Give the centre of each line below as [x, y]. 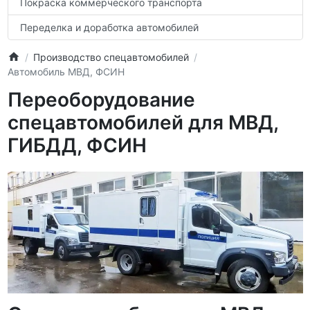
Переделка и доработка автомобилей [109, 27]
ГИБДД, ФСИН [77, 145]
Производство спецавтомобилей [111, 57]
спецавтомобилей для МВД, [143, 122]
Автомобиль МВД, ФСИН [66, 71]
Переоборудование [101, 99]
